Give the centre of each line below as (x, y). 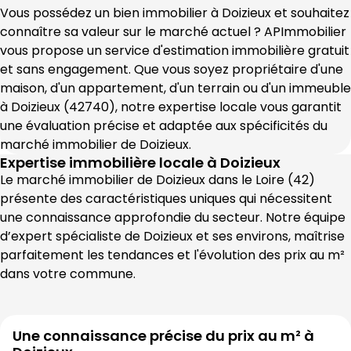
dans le (230, 180)
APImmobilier (305, 32)
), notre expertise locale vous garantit (225, 107)
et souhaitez (310, 13)
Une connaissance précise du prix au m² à (163, 336)
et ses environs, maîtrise (269, 236)
